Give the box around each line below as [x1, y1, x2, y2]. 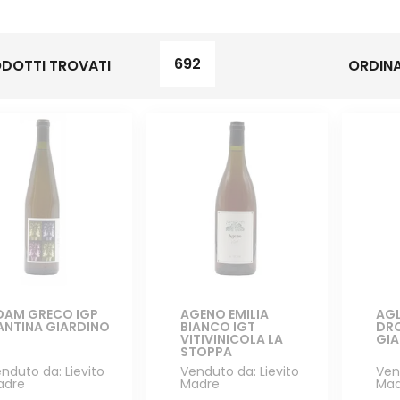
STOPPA [180, 343, 233, 362]
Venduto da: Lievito [180, 362, 300, 381]
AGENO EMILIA [180, 305, 270, 324]
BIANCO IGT [180, 318, 256, 337]
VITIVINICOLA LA [180, 330, 284, 349]
